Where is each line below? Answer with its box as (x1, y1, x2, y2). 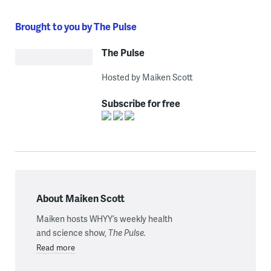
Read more (36, 241, 75, 253)
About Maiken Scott (36, 191, 125, 205)
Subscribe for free (101, 96, 180, 110)
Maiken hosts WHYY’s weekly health (36, 212, 172, 224)
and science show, (36, 226, 108, 238)
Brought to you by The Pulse (15, 19, 137, 33)
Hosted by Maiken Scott (101, 71, 193, 83)
